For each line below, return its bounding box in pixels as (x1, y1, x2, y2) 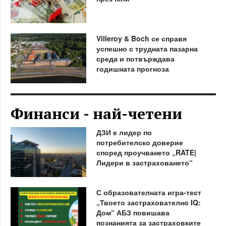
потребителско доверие (96, 137, 183, 147)
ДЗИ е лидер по (96, 127, 152, 137)
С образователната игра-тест (96, 187, 201, 197)
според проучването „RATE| (96, 147, 196, 157)
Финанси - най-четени (11, 103, 182, 124)
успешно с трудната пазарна (96, 43, 198, 53)
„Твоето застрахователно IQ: (96, 197, 201, 207)
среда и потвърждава (96, 53, 175, 64)
